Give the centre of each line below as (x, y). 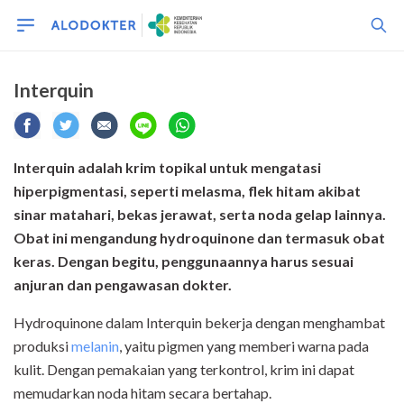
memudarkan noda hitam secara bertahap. (144, 393)
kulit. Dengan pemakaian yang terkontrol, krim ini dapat (184, 369)
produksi (42, 346)
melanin (95, 346)
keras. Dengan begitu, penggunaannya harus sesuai (184, 261)
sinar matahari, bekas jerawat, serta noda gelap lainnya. (200, 214)
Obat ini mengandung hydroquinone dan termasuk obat (199, 238)
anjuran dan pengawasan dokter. (123, 285)
